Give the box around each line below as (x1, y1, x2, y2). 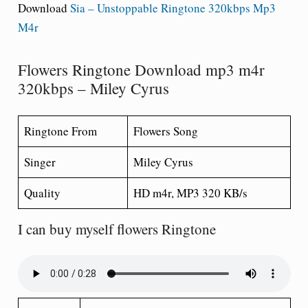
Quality (24, 184, 60, 201)
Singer (24, 153, 56, 170)
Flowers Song (133, 122, 198, 139)
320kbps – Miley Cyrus (17, 78, 169, 98)
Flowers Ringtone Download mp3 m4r (17, 59, 265, 80)
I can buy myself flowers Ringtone (17, 219, 216, 239)
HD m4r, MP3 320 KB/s (133, 184, 247, 201)
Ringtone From (24, 122, 97, 139)
